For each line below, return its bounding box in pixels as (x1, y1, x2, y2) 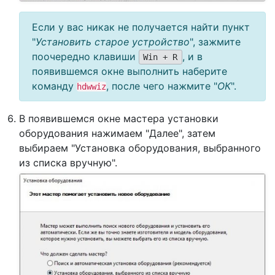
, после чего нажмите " (106, 79, 217, 92)
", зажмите (190, 35, 241, 48)
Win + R (143, 52, 178, 62)
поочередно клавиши (32, 50, 139, 63)
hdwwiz (77, 81, 106, 91)
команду (32, 79, 77, 92)
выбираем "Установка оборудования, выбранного (19, 141, 261, 154)
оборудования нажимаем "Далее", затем (19, 126, 215, 139)
